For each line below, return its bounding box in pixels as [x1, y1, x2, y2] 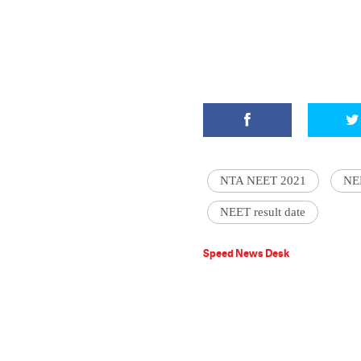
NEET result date [220, 205, 305, 218]
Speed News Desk [203, 246, 289, 260]
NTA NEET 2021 [220, 174, 306, 187]
